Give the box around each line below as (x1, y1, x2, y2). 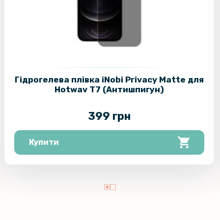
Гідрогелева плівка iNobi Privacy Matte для (15, 75, 204, 85)
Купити (28, 137, 59, 147)
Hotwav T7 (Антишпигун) (55, 84, 165, 95)
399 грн (88, 110, 131, 123)
